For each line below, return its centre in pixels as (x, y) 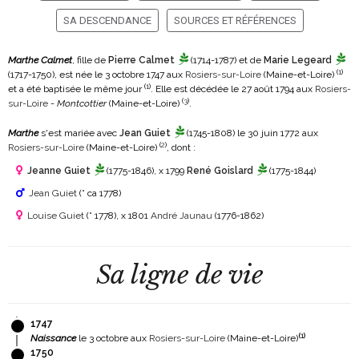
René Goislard (220, 171)
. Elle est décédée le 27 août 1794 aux (233, 89)
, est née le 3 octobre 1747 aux (120, 75)
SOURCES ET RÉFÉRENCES (235, 20)
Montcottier (82, 103)
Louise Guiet (56, 216)
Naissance (53, 338)
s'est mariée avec (79, 133)
